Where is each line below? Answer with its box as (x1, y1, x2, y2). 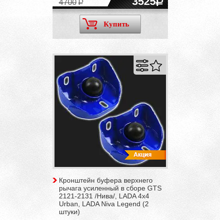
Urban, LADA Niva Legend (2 (58, 199, 149, 208)
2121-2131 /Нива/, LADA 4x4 (58, 192, 149, 200)
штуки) (58, 207, 80, 216)
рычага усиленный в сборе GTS (58, 184, 162, 192)
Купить (103, 20, 129, 28)
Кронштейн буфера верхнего (58, 176, 153, 184)
